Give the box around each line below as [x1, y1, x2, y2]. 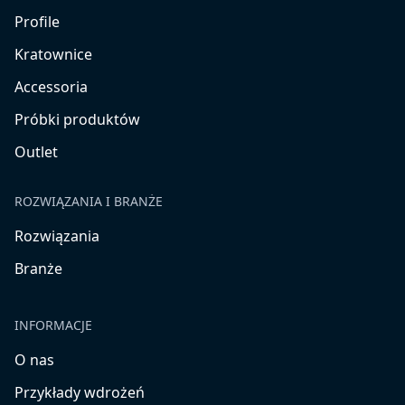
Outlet [14, 142, 58, 162]
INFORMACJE [14, 316, 92, 334]
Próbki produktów [14, 109, 140, 129]
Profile [14, 12, 60, 32]
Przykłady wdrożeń [14, 382, 145, 402]
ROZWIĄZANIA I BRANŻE [14, 193, 163, 210]
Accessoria [14, 77, 88, 97]
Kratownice [14, 44, 92, 64]
